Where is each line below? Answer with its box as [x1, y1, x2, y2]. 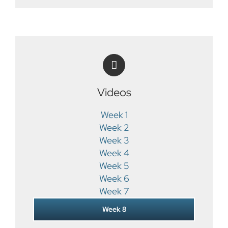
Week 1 [100, 109, 128, 121]
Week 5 [99, 160, 129, 172]
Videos [97, 84, 131, 100]
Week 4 [99, 147, 129, 159]
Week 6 [99, 173, 129, 185]
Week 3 [99, 134, 129, 147]
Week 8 [102, 205, 126, 214]
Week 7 [99, 185, 129, 197]
